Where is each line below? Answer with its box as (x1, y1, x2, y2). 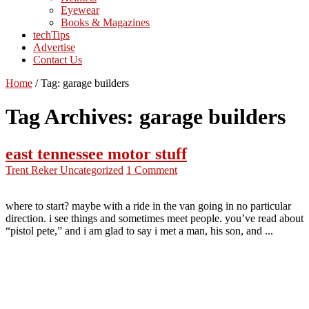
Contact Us (33, 53, 82, 66)
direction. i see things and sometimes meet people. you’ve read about (6, 212, 303, 224)
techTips (33, 28, 70, 41)
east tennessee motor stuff (6, 144, 187, 163)
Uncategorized (60, 163, 123, 176)
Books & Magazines (61, 16, 150, 28)
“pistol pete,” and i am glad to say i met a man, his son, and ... (6, 224, 273, 237)
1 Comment (126, 163, 177, 176)
